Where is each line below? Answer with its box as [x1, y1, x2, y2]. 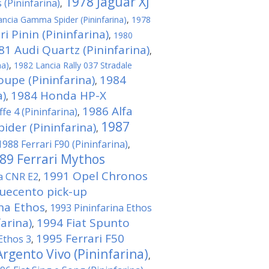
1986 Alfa [82, 103, 133, 119]
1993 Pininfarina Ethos [50, 201, 152, 214]
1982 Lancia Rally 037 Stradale [14, 59, 132, 71]
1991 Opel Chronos [43, 168, 148, 184]
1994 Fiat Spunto [37, 215, 130, 231]
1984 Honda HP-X [11, 88, 106, 103]
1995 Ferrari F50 [36, 231, 124, 246]
